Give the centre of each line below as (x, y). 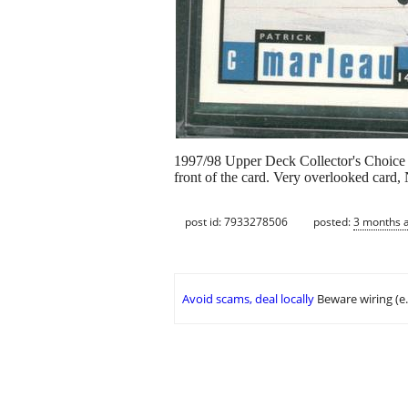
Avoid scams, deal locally (248, 299)
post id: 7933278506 (236, 221)
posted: (333, 221)
